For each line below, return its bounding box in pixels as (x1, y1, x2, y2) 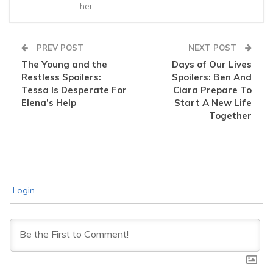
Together (209, 110, 252, 121)
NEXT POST (188, 43, 239, 52)
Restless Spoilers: (21, 71, 101, 83)
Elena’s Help (21, 97, 76, 108)
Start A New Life (174, 97, 252, 108)
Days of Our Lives (172, 58, 252, 70)
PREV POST (34, 43, 83, 52)
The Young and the (21, 58, 107, 70)
